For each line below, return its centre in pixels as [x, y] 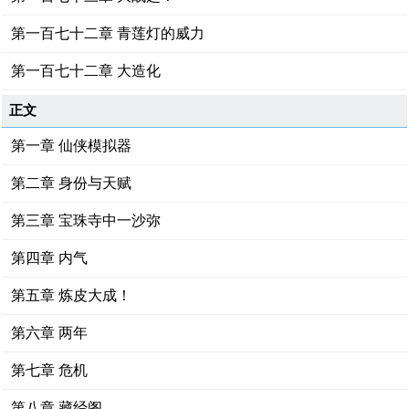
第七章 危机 [50, 370]
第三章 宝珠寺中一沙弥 [86, 220]
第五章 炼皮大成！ [72, 295]
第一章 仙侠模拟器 [72, 146]
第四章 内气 [50, 258]
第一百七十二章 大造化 [86, 71]
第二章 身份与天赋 [72, 183]
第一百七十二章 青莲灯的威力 [108, 33]
